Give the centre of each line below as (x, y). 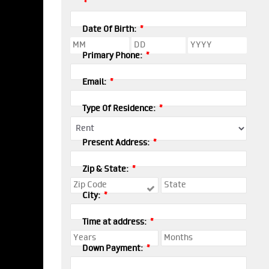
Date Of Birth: (110, 29)
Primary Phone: (113, 56)
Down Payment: (113, 249)
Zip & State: (106, 169)
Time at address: (115, 222)
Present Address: (117, 143)
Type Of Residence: (120, 109)
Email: (95, 82)
